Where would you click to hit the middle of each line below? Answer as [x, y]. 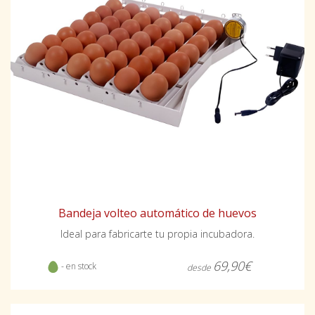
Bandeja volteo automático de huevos [157, 213]
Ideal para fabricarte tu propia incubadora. [157, 234]
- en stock [77, 266]
